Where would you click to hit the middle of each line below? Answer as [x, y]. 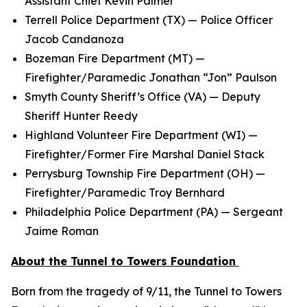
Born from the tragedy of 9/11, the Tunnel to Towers [146, 291]
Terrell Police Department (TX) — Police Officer [149, 20]
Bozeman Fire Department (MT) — [115, 58]
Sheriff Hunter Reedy [84, 116]
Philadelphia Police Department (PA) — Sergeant [154, 212]
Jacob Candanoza [77, 39]
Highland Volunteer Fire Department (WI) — [141, 135]
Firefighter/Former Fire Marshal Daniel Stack [147, 154]
